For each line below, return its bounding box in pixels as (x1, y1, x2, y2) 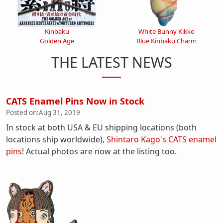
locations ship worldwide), (6, 134, 107, 145)
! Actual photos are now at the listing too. (22, 146, 177, 157)
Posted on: (6, 108, 39, 117)
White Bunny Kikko (138, 27, 195, 36)
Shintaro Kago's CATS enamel (107, 134, 217, 145)
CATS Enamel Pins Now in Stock (6, 95, 144, 107)
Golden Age (39, 36, 74, 45)
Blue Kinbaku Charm (136, 36, 197, 45)
